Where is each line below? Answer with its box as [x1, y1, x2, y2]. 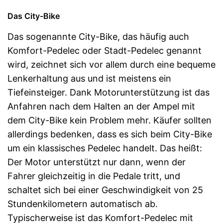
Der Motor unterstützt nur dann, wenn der [7, 157, 186, 167]
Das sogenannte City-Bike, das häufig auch [7, 31, 189, 42]
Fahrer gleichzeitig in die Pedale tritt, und [7, 171, 180, 181]
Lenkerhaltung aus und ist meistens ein [7, 73, 171, 84]
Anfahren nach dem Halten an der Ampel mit [7, 101, 195, 111]
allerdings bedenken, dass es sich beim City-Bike [7, 129, 212, 139]
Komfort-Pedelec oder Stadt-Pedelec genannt [7, 45, 202, 56]
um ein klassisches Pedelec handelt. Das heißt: [7, 143, 202, 153]
